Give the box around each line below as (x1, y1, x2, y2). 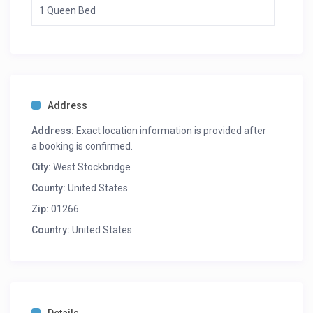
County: (31, 182, 66, 194)
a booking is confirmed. (31, 140, 133, 152)
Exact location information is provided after (74, 125, 267, 137)
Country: (31, 224, 71, 236)
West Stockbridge (53, 161, 131, 173)
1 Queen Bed (39, 5, 96, 17)
